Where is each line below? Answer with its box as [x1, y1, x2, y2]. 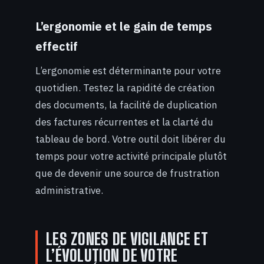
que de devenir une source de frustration [35, 166, 220, 180]
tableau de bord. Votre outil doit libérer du [35, 132, 226, 146]
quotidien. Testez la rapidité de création [35, 81, 215, 94]
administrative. [35, 183, 103, 197]
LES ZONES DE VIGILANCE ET [46, 228, 208, 249]
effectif [35, 38, 78, 54]
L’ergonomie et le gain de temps [35, 18, 212, 34]
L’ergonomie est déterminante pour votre [35, 64, 221, 77]
